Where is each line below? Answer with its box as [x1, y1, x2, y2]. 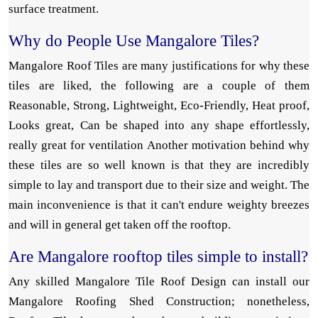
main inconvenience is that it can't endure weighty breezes [9, 198, 309, 212]
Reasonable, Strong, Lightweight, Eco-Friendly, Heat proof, [9, 99, 309, 113]
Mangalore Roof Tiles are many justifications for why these [9, 59, 309, 73]
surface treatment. [9, 2, 99, 16]
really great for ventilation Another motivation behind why [9, 138, 309, 153]
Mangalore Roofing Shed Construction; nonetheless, [9, 295, 309, 309]
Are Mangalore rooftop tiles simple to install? [9, 247, 308, 266]
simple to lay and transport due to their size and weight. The [9, 178, 309, 192]
